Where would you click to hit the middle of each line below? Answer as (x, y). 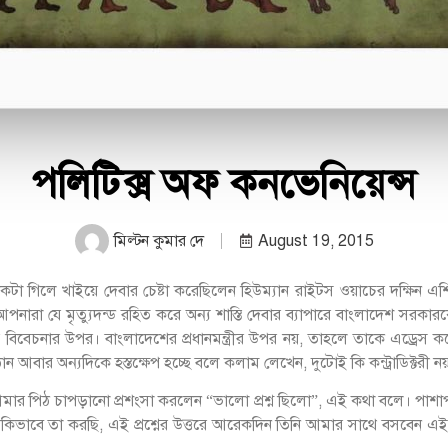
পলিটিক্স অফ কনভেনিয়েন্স (224, 183)
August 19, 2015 (315, 241)
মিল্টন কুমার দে (158, 241)
